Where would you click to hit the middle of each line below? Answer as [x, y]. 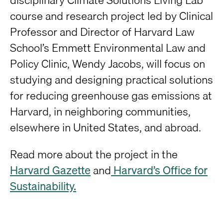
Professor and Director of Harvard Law [102, 32]
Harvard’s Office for [159, 170]
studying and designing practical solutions [111, 79]
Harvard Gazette [50, 170]
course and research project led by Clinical [111, 16]
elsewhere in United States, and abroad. [106, 127]
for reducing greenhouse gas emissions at [111, 95]
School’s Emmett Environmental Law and [108, 48]
